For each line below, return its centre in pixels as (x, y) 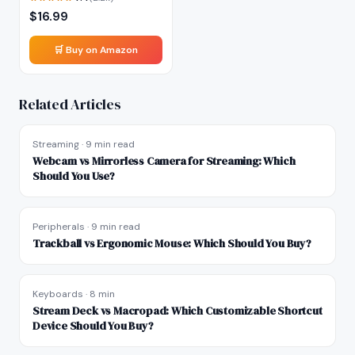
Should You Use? (74, 176)
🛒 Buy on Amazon (96, 50)
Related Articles (70, 104)
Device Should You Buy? (93, 326)
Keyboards (58, 294)
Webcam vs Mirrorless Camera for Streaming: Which (164, 161)
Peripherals (59, 227)
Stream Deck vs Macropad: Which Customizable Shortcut (177, 311)
